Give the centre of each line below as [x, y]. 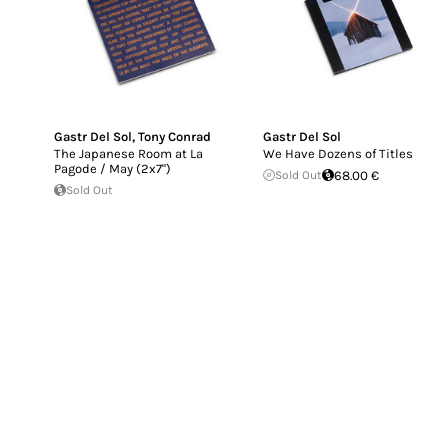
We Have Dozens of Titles [338, 153]
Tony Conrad [174, 136]
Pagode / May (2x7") [112, 168]
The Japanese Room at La [128, 153]
